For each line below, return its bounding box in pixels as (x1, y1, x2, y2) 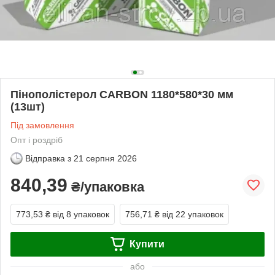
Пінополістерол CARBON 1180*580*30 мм (10, 88, 233, 101)
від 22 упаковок (162, 209, 223, 219)
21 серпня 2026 (74, 153, 137, 163)
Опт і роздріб (10, 134, 63, 145)
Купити (129, 238, 165, 249)
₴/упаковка (68, 179, 144, 195)
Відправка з (25, 153, 71, 163)
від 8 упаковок (53, 209, 109, 219)
